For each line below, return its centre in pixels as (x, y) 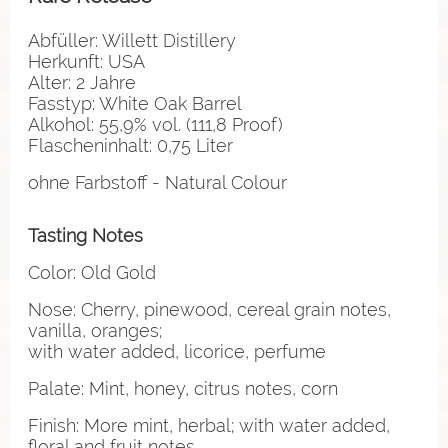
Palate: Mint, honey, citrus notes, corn (183, 388)
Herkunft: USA (86, 61)
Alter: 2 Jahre (82, 82)
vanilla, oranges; (95, 330)
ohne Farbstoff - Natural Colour (157, 182)
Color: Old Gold (92, 272)
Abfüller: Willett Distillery (132, 40)
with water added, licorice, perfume (177, 351)
